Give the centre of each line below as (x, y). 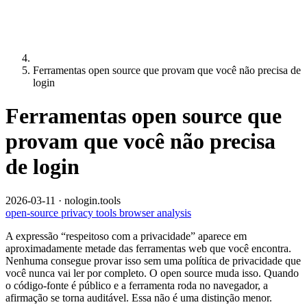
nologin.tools (93, 200)
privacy (78, 212)
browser (138, 212)
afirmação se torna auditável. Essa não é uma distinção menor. (139, 297)
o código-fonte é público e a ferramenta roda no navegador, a (137, 285)
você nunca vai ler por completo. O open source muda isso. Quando (152, 273)
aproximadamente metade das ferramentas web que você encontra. (148, 248)
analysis (174, 212)
